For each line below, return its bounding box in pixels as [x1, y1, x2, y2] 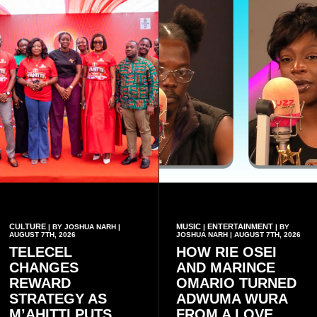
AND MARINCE [175, 260, 275, 276]
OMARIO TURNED [175, 275, 296, 292]
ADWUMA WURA [175, 291, 287, 307]
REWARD [9, 275, 71, 292]
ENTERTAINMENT [207, 222, 273, 231]
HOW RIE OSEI [175, 244, 277, 260]
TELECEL [9, 244, 72, 260]
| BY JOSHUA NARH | [46, 223, 120, 231]
